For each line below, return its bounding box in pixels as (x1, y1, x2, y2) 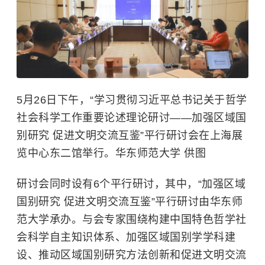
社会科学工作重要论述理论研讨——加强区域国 (17, 111, 247, 124)
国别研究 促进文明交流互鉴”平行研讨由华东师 (17, 195, 243, 208)
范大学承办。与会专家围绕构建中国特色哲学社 (17, 213, 247, 225)
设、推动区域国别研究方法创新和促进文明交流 (17, 248, 247, 261)
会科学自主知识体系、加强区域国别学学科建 (17, 231, 235, 243)
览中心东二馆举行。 (17, 147, 115, 159)
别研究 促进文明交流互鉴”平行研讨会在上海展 (17, 129, 243, 141)
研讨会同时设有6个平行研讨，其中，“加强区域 (17, 177, 245, 190)
